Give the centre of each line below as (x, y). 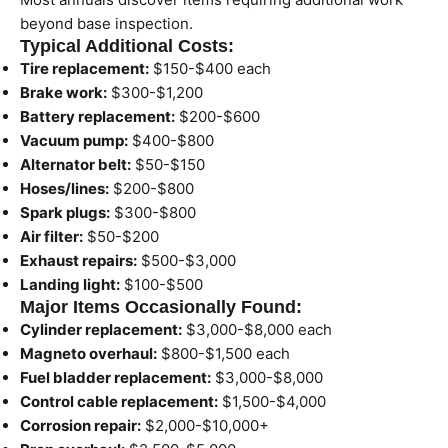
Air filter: (51, 236)
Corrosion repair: (80, 425)
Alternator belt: (75, 164)
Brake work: (63, 92)
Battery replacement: (97, 116)
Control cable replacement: (119, 401)
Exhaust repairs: (78, 260)
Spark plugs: (65, 212)
